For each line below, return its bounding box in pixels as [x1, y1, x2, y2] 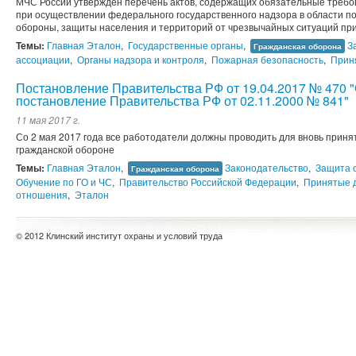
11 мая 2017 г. [16, 113, 80, 127]
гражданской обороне [16, 142, 119, 157]
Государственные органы [128, 38, 243, 52]
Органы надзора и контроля [77, 52, 204, 67]
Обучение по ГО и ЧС [16, 175, 112, 189]
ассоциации [16, 52, 70, 67]
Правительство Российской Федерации [119, 175, 296, 189]
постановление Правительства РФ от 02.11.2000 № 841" [16, 91, 349, 110]
